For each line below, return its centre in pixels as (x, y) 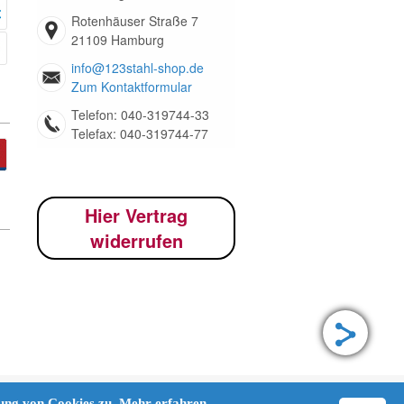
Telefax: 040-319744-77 (140, 133)
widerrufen (136, 240)
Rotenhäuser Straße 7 (135, 21)
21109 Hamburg (118, 40)
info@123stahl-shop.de (138, 68)
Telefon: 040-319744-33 (140, 115)
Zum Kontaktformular (132, 87)
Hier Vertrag (136, 215)
